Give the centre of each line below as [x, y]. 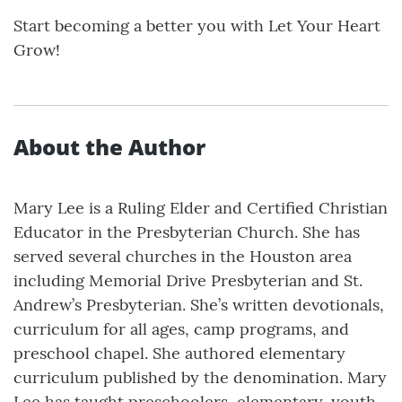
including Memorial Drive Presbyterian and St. [188, 281]
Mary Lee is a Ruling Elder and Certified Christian [201, 208]
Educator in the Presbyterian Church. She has [187, 232]
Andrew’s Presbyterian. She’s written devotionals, [199, 305]
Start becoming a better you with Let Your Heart [197, 26]
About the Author [109, 147]
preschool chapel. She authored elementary [179, 354]
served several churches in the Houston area [183, 257]
